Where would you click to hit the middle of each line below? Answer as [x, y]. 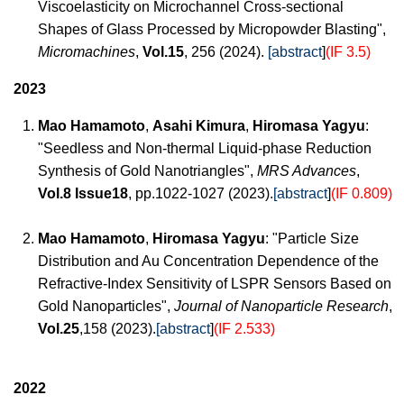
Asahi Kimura [199, 126]
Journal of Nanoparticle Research [281, 306]
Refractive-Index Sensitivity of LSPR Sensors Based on [215, 284]
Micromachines [87, 52]
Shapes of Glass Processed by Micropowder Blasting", [212, 29]
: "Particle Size [312, 239]
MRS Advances [307, 171]
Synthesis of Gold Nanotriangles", [147, 171]
